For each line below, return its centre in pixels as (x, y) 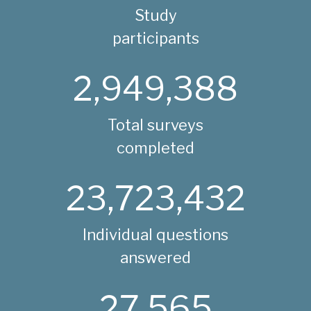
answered (155, 257)
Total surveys (155, 125)
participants (155, 38)
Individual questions (155, 234)
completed (155, 148)
